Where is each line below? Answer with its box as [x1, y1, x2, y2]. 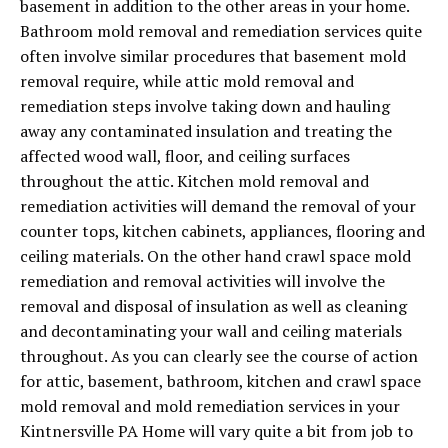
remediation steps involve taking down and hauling [20, 95, 390, 118]
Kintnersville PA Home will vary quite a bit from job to [20, 420, 413, 443]
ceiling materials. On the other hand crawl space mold [20, 245, 411, 268]
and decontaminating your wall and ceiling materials [20, 320, 402, 343]
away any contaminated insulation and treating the [20, 120, 392, 143]
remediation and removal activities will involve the [20, 270, 385, 293]
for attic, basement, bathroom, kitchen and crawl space [20, 370, 421, 393]
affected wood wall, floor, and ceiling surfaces [20, 145, 350, 168]
